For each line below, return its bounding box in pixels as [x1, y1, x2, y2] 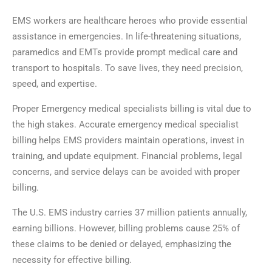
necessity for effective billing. [12, 254, 132, 266]
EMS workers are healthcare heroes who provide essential [12, 15, 248, 27]
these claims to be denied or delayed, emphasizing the [12, 239, 231, 250]
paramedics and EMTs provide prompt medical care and [12, 47, 237, 58]
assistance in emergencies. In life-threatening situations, [12, 31, 241, 42]
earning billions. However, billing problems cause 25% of [12, 223, 240, 234]
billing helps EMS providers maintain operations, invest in [12, 135, 244, 146]
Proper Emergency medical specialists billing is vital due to [12, 103, 251, 115]
